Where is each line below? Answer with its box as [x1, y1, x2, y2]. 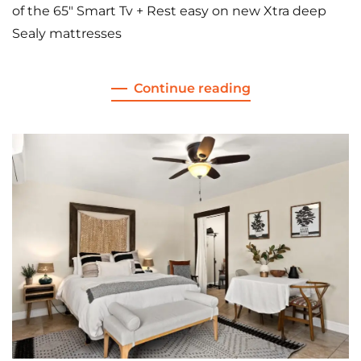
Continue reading [133, 81, 251, 97]
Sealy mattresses [12, 26, 122, 42]
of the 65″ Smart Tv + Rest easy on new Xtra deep [12, 3, 326, 19]
